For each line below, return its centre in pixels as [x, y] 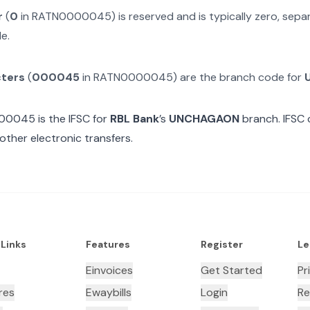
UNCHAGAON [204, 119]
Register [221, 244]
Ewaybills [108, 292]
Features [108, 244]
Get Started [231, 270]
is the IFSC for [71, 119]
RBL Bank [135, 119]
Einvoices [109, 270]
